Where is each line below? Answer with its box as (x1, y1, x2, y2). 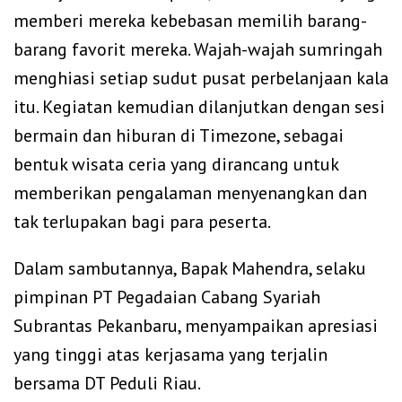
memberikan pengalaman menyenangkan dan (13, 180, 367, 205)
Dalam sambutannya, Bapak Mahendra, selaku (13, 256, 366, 280)
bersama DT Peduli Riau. (13, 371, 201, 395)
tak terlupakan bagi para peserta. (13, 209, 271, 233)
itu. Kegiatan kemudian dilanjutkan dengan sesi (13, 94, 385, 118)
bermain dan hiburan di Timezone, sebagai (13, 123, 344, 147)
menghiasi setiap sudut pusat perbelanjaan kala (13, 66, 389, 90)
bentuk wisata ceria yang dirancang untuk (13, 152, 338, 176)
